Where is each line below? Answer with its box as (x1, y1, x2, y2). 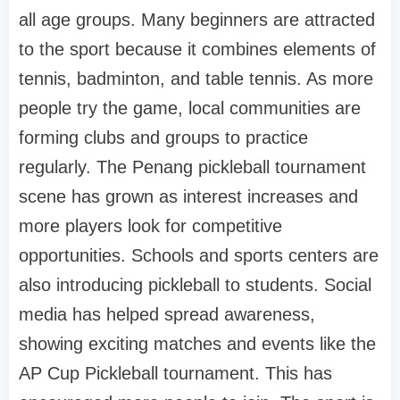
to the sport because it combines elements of (19, 39, 376, 60)
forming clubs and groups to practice (19, 128, 308, 148)
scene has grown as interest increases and (19, 187, 358, 207)
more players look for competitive (19, 216, 282, 237)
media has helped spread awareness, (19, 304, 315, 325)
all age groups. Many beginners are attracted (19, 10, 375, 30)
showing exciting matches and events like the (19, 334, 376, 354)
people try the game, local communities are (19, 98, 361, 119)
